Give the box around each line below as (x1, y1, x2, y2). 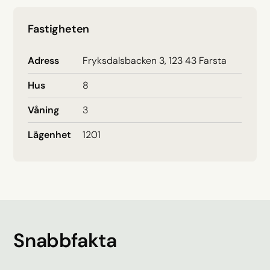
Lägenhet (28, 128, 72, 141)
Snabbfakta (13, 227, 117, 253)
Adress (28, 54, 60, 67)
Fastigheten (28, 21, 90, 36)
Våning (28, 103, 60, 116)
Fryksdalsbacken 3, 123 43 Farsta (83, 54, 227, 67)
